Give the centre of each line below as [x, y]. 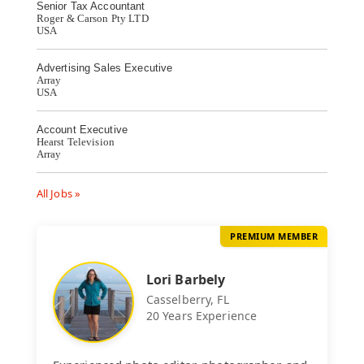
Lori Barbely [186, 280]
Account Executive [82, 130]
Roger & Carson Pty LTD [92, 19]
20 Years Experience [201, 316]
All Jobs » [58, 194]
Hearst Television [76, 142]
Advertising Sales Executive [104, 68]
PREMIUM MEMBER [274, 236]
